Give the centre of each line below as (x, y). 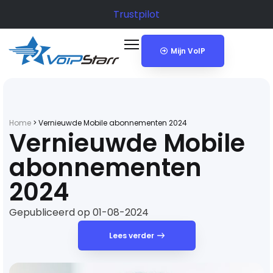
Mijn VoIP (188, 51)
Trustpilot (136, 14)
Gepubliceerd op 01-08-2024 (79, 212)
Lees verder (131, 235)
